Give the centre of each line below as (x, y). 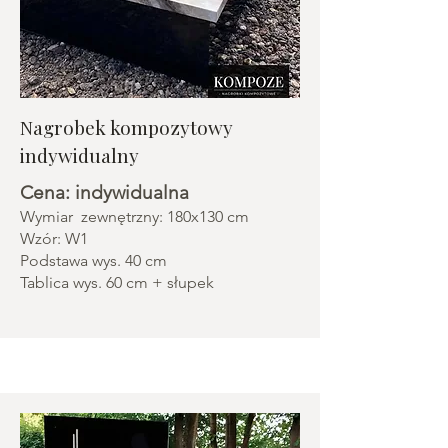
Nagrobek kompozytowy (126, 127)
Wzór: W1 (54, 238)
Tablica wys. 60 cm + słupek (117, 282)
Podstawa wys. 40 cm (93, 260)
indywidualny (79, 155)
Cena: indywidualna (104, 192)
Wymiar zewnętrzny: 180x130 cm (134, 216)
